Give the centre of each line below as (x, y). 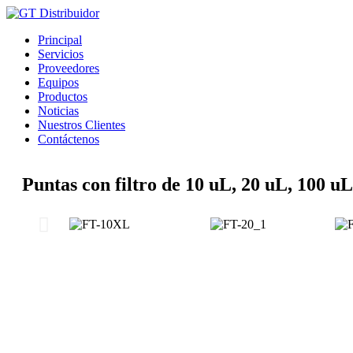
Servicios (61, 54)
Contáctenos (69, 139)
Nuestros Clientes (82, 125)
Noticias (58, 111)
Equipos (58, 82)
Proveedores (69, 68)
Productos (63, 97)
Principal (60, 40)
